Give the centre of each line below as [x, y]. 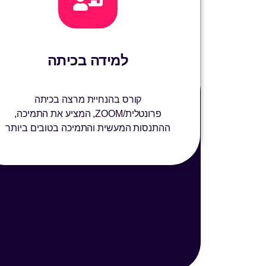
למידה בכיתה [88, 61]
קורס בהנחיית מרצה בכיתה [88, 100]
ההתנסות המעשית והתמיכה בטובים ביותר [88, 128]
